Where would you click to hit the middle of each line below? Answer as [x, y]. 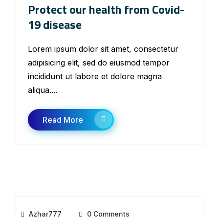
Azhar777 [45, 214]
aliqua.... [43, 90]
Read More [63, 120]
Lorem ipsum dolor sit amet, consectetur [103, 49]
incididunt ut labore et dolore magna [95, 76]
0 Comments [107, 214]
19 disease [55, 24]
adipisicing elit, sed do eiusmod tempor [99, 63]
